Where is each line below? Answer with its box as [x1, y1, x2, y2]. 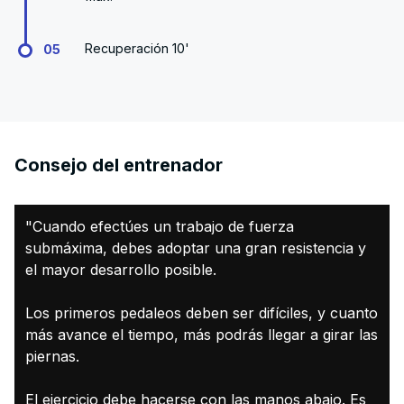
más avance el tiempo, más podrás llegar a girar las [25, 325, 378, 344]
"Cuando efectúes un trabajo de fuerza [25, 216, 294, 235]
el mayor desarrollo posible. [25, 260, 216, 279]
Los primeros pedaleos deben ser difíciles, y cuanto [25, 303, 378, 322]
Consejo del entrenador [14, 153, 223, 176]
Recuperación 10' [85, 40, 190, 56]
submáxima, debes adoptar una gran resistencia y [25, 238, 366, 257]
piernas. [25, 346, 79, 365]
